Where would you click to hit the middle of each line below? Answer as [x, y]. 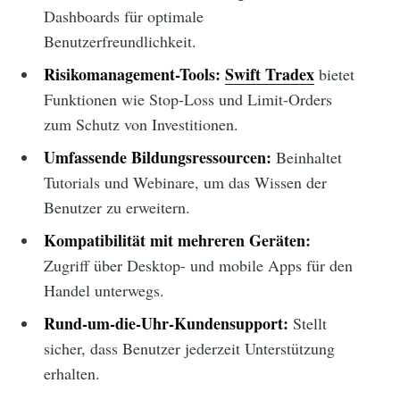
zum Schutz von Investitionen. [141, 125]
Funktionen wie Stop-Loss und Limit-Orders [187, 100]
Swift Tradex [269, 75]
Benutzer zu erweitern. [117, 208]
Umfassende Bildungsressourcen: [157, 158]
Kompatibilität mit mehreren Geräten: [177, 241]
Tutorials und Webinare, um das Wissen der [185, 183]
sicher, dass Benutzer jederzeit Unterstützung [189, 349]
